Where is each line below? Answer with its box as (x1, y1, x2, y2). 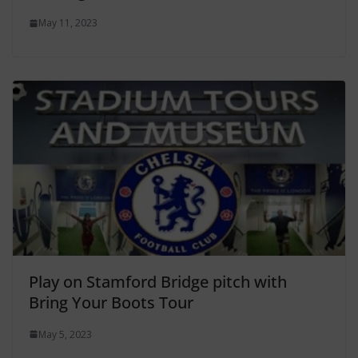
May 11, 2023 (38, 16, 97, 30)
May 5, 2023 (38, 327, 92, 341)
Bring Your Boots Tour (29, 291, 193, 313)
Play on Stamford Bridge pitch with (29, 270, 287, 292)
